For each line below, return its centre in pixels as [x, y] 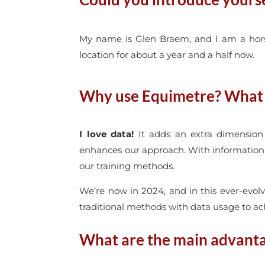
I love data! [107, 134]
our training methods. [127, 166]
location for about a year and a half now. [167, 54]
